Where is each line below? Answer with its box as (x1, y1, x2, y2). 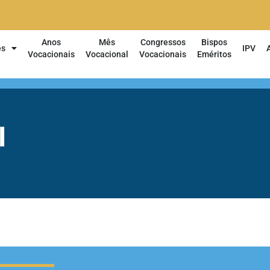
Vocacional (86, 49, 129, 59)
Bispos (201, 37, 228, 47)
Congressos (140, 37, 186, 47)
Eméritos (197, 49, 232, 59)
